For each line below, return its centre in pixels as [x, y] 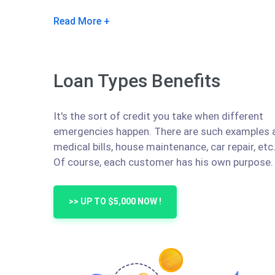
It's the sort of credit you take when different [158, 116]
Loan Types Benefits [137, 80]
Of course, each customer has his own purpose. [163, 162]
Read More [77, 21]
